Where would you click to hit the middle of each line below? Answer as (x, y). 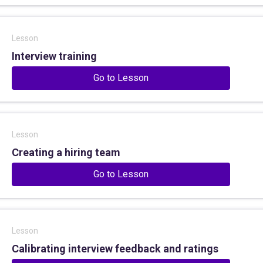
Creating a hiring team (66, 152)
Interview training (54, 56)
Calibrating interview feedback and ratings (115, 249)
